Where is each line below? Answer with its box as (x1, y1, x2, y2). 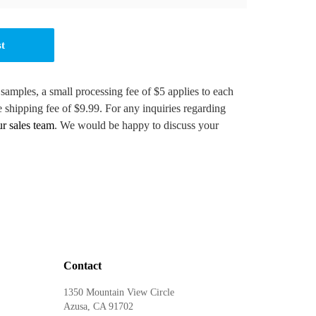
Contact (63, 260, 102, 272)
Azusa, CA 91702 (63, 301, 134, 312)
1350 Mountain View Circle (63, 287, 175, 298)
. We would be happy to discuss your (54, 119, 219, 131)
